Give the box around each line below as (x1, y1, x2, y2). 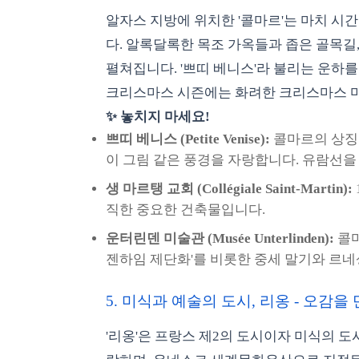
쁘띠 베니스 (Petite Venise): (106, 131, 270, 147)
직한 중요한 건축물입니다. (106, 202, 265, 217)
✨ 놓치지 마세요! (106, 109, 210, 124)
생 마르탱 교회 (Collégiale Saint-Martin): (106, 181, 353, 196)
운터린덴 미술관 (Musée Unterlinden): (106, 231, 334, 246)
